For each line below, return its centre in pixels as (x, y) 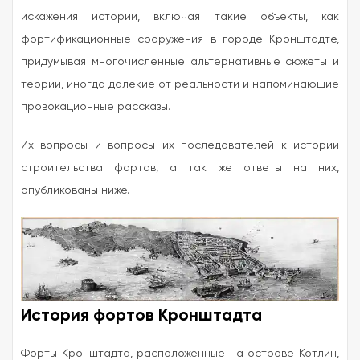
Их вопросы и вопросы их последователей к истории (180, 145)
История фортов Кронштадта (141, 315)
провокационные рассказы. (96, 106)
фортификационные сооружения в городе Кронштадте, (180, 39)
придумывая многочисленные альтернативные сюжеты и (180, 61)
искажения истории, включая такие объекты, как (180, 16)
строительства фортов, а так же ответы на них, (180, 168)
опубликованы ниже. (75, 190)
